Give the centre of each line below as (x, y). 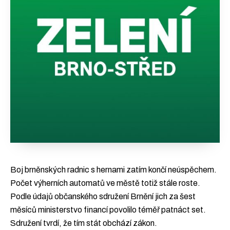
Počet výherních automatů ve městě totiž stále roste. (105, 183)
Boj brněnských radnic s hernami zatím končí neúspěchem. (113, 170)
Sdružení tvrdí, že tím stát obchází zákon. (84, 223)
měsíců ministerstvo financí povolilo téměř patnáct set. (108, 210)
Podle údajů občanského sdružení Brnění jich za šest (103, 196)
